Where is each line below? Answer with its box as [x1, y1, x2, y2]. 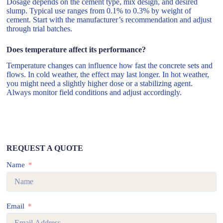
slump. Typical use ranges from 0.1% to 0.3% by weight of [6, 6, 192, 15]
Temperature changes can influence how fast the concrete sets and [6, 61, 213, 70]
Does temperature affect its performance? [6, 45, 146, 54]
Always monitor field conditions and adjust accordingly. [6, 88, 182, 97]
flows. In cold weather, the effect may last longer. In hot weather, [6, 70, 210, 79]
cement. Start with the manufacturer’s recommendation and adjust [6, 15, 212, 24]
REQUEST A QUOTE [6, 144, 84, 153]
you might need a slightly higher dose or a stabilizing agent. [6, 79, 193, 88]
